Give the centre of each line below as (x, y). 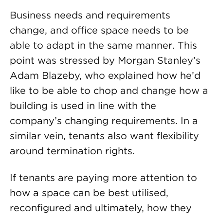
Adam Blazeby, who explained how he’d (105, 75)
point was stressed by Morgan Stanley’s (105, 60)
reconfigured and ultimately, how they (101, 208)
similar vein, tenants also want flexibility (104, 136)
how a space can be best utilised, (89, 193)
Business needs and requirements (90, 15)
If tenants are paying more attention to (103, 178)
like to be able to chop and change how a (109, 91)
